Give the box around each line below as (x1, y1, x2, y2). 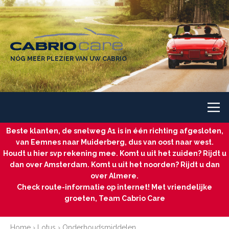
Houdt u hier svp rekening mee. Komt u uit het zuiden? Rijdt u (3, 149, 226, 157)
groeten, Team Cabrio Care (64, 194, 165, 202)
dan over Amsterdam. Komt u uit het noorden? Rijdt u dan (9, 161, 220, 169)
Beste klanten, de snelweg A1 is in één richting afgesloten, (6, 127, 223, 135)
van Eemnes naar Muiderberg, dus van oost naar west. (15, 138, 214, 146)
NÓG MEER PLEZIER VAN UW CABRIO (10, 55, 127, 63)
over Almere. (90, 172, 139, 180)
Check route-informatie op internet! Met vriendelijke (17, 183, 212, 191)
